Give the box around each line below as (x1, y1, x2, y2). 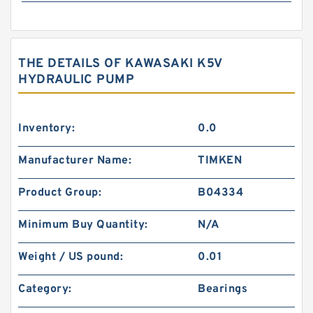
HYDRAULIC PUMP (18, 72, 134, 88)
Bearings (198, 282, 248, 296)
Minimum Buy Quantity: (18, 218, 148, 232)
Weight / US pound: (18, 250, 123, 264)
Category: (18, 282, 72, 296)
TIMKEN (198, 154, 242, 168)
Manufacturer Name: (18, 154, 131, 168)
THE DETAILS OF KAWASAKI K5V (18, 56, 222, 72)
